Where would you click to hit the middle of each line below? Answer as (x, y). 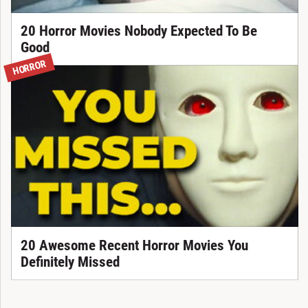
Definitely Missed (70, 262)
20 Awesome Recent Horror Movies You (134, 245)
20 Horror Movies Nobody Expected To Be (139, 31)
